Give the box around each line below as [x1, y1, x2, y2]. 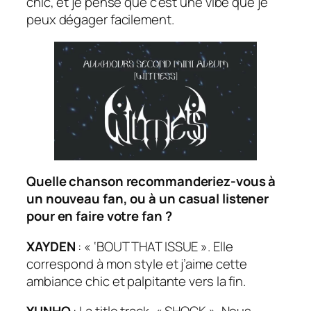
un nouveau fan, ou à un [26, 190, 178, 208]
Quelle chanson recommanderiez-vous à [26, 172, 276, 191]
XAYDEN [26, 237, 78, 255]
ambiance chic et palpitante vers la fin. [26, 271, 249, 290]
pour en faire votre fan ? [26, 207, 172, 226]
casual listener [178, 190, 269, 208]
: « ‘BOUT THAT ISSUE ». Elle [78, 237, 233, 255]
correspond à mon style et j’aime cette [26, 254, 248, 273]
